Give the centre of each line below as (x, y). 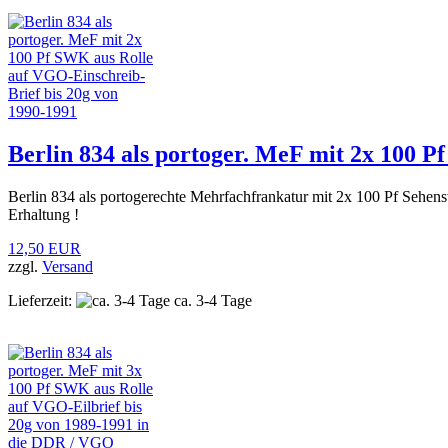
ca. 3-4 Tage (211, 300)
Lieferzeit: (40, 300)
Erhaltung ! (43, 214)
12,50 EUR (44, 248)
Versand (67, 266)
